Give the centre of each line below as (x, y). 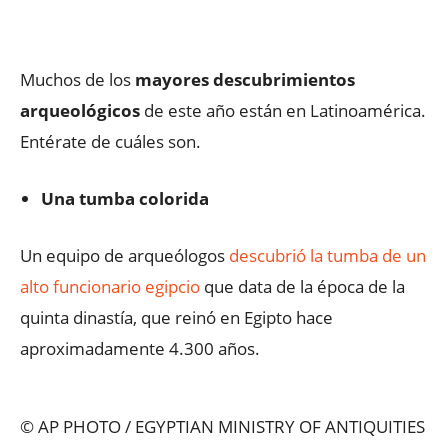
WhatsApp (295, 16)
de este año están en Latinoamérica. (283, 110)
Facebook (93, 16)
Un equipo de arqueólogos (124, 255)
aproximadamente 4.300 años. (140, 348)
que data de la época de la (302, 286)
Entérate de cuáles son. (110, 141)
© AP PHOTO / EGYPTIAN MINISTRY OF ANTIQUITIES (222, 426)
